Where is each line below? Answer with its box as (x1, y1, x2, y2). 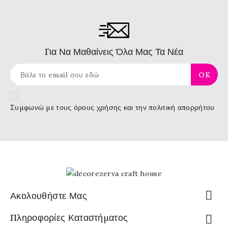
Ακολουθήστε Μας (10, 189, 87, 202)
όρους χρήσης (73, 103, 122, 112)
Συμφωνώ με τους (10, 103, 74, 112)
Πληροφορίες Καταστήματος (10, 211, 128, 223)
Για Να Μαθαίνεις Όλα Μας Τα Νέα (45, 46, 183, 58)
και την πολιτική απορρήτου (121, 103, 215, 112)
